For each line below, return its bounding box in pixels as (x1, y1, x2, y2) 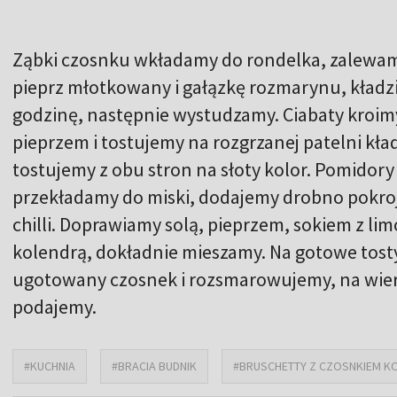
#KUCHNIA (24, 357, 75, 374)
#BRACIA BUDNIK (112, 357, 197, 374)
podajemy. (12, 293, 100, 319)
